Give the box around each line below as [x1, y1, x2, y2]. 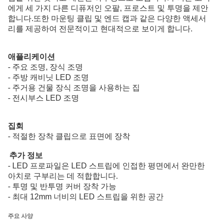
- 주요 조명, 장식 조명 [8, 63, 83, 71]
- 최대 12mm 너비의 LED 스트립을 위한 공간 [8, 192, 164, 201]
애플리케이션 [8, 53, 55, 61]
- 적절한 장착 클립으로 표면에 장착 [8, 132, 130, 140]
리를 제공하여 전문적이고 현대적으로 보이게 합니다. [8, 25, 192, 33]
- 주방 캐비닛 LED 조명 [8, 73, 89, 82]
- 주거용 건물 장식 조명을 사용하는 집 [8, 83, 140, 92]
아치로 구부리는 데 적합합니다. [8, 172, 118, 180]
